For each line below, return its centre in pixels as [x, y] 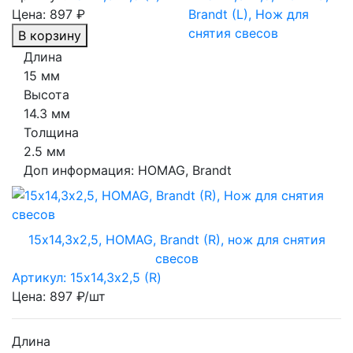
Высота [46, 94]
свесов [176, 258]
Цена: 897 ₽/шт [59, 296]
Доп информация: [81, 170]
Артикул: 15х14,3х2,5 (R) [87, 277]
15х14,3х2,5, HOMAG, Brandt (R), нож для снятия [176, 239]
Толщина [51, 132]
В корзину [50, 35]
